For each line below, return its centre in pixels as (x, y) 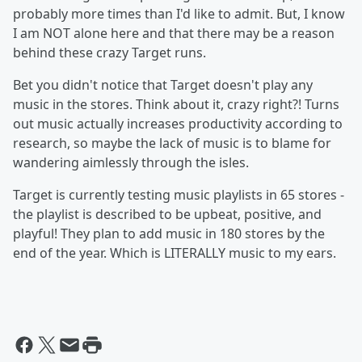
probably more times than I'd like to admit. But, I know (179, 14)
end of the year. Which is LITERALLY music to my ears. (175, 253)
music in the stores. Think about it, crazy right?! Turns (176, 105)
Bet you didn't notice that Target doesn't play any (163, 85)
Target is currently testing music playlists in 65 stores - (179, 195)
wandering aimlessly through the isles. (131, 163)
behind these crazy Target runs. (109, 53)
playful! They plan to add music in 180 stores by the (169, 234)
